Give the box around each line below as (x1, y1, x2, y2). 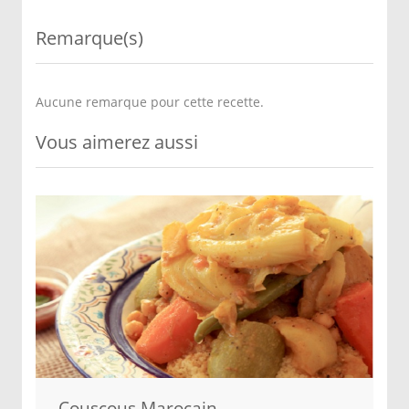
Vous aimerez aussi (36, 130, 198, 154)
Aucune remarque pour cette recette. (36, 93, 264, 110)
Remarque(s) (36, 26, 143, 50)
